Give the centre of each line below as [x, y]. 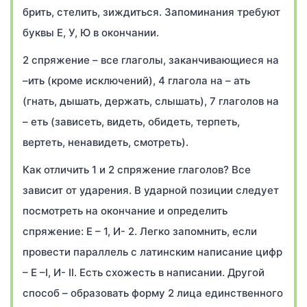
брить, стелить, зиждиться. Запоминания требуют [151, 12]
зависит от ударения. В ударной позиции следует [151, 190]
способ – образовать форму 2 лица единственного [153, 293]
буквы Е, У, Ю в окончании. [91, 33]
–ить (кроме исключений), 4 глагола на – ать [136, 81]
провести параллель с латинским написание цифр [152, 252]
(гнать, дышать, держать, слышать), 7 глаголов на [151, 101]
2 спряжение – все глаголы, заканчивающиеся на [151, 60]
